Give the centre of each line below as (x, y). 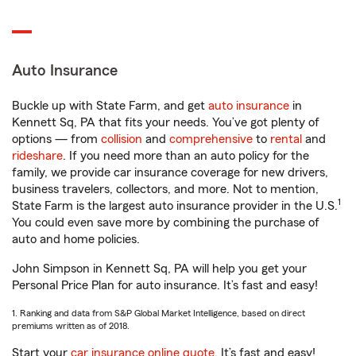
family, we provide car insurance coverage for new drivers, (170, 172)
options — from (56, 139)
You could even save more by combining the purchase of (166, 222)
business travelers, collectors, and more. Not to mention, (165, 189)
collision (122, 139)
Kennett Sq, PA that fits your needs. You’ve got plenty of (166, 122)
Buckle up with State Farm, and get (110, 106)
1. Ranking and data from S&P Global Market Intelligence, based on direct (159, 313)
